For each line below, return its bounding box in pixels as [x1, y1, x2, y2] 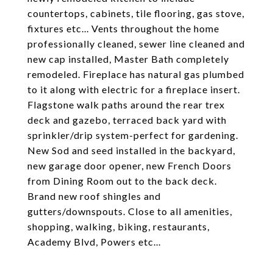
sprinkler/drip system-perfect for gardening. [27, 129, 238, 141]
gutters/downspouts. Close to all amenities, [27, 205, 232, 217]
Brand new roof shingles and [27, 190, 161, 202]
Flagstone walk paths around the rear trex [27, 99, 225, 110]
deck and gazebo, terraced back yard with [27, 114, 227, 126]
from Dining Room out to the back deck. [27, 175, 217, 186]
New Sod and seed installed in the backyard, [27, 144, 235, 156]
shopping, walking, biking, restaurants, [27, 221, 210, 232]
